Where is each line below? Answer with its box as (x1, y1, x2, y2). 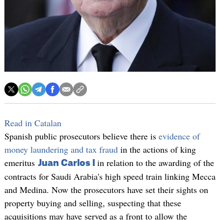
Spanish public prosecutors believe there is (4, 130, 159, 142)
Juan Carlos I (37, 159, 95, 168)
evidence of (158, 130, 200, 142)
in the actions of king (120, 143, 196, 156)
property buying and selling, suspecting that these (4, 197, 181, 209)
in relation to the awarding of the (97, 157, 214, 169)
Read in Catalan (4, 117, 61, 129)
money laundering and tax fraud (4, 143, 120, 156)
